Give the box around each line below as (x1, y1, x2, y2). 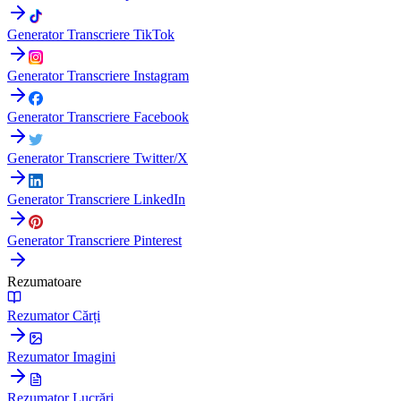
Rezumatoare (7, 273, 81, 289)
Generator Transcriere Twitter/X (7, 149, 188, 166)
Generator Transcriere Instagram (7, 67, 189, 83)
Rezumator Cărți (7, 307, 100, 323)
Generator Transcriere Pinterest (7, 232, 182, 248)
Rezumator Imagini (7, 348, 115, 364)
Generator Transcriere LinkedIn (7, 191, 185, 207)
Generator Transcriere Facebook (7, 108, 189, 124)
